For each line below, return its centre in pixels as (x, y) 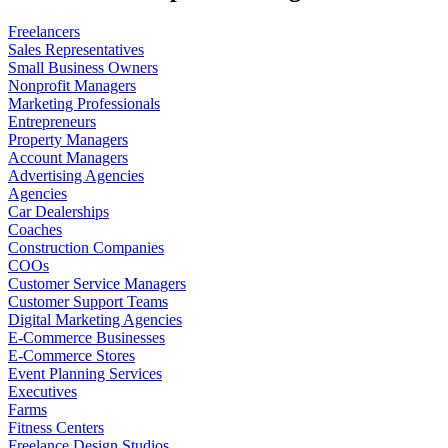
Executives (42, 391)
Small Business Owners (83, 67)
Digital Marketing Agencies (95, 319)
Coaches (35, 229)
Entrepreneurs (52, 121)
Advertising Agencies (76, 175)
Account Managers (68, 157)
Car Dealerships (58, 211)
